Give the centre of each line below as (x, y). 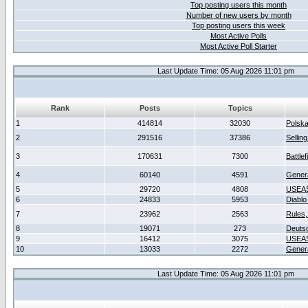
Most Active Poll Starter (239, 46)
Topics (240, 108)
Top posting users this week (239, 25)
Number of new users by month (239, 15)
